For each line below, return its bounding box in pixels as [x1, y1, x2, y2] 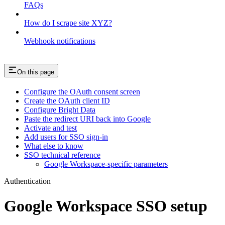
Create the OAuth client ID [24, 96, 110, 105]
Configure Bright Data [24, 105, 95, 115]
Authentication [4, 177, 51, 186]
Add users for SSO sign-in [24, 133, 108, 142]
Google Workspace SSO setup [4, 196, 207, 215]
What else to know [24, 142, 83, 151]
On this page [17, 68, 54, 76]
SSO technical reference [24, 151, 100, 160]
